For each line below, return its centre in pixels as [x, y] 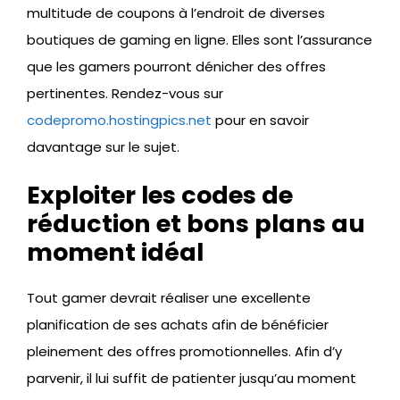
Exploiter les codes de [160, 195]
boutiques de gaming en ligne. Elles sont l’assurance [200, 40]
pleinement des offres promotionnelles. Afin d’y [184, 351]
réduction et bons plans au [196, 223]
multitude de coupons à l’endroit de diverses [176, 13]
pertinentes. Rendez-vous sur [125, 94]
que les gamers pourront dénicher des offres [176, 67]
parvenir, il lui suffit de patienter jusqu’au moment [192, 378]
